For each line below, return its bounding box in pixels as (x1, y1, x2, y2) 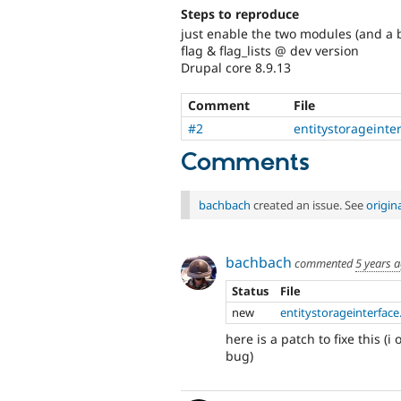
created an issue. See (251, 196, 366, 213)
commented (292, 254, 355, 271)
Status (232, 283, 269, 300)
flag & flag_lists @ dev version (181, 41, 359, 59)
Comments (181, 147, 310, 178)
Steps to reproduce (181, 5, 299, 23)
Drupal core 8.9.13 (181, 58, 291, 76)
